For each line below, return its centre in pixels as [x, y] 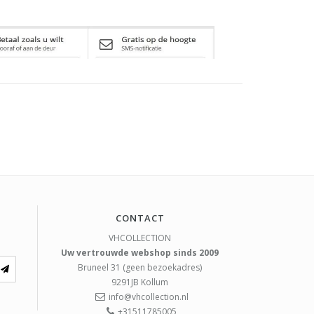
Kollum [155, 282]
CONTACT [140, 218]
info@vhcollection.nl [148, 297]
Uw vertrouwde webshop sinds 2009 [140, 253]
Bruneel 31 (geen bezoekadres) [140, 268]
